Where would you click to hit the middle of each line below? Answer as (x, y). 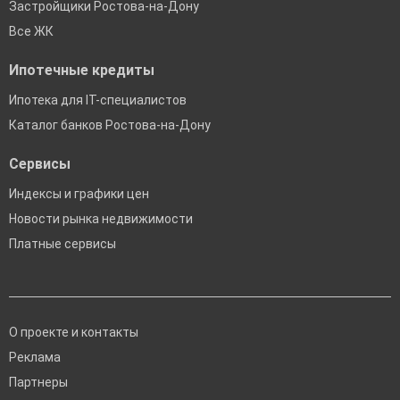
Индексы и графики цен (79, 194)
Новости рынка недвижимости (101, 219)
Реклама (35, 358)
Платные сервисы (62, 244)
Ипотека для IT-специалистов (98, 100)
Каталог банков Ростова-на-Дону (110, 125)
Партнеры (38, 383)
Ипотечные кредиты (82, 71)
